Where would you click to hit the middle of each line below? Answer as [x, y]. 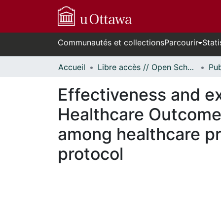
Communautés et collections [111, 42]
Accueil [72, 67]
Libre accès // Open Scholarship [191, 67]
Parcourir [181, 42]
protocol [91, 154]
